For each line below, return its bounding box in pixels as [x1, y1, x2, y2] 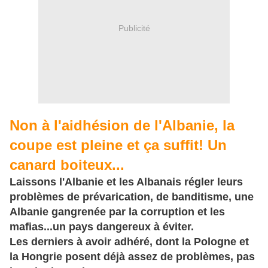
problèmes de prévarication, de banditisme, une [10, 190, 254, 203]
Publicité [118, 23, 150, 33]
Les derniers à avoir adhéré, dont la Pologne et [10, 235, 249, 248]
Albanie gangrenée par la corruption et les [10, 205, 225, 218]
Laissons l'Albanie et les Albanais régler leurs [10, 175, 243, 188]
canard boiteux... [10, 156, 124, 173]
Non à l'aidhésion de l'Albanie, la [10, 117, 234, 133]
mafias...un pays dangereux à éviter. [10, 220, 194, 233]
